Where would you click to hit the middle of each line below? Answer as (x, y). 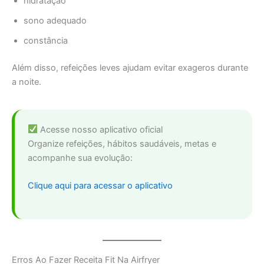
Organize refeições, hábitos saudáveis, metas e (122, 143)
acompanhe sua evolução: (80, 158)
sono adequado (55, 20)
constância (46, 40)
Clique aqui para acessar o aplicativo (100, 185)
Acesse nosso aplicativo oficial (100, 129)
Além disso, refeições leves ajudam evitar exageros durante (130, 67)
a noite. (27, 82)
